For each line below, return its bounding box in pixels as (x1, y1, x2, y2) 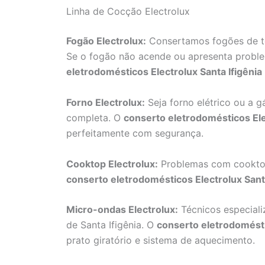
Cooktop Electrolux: (66, 157, 158, 170)
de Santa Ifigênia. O (66, 219, 157, 231)
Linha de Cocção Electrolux (66, 5, 190, 18)
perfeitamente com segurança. (66, 127, 203, 139)
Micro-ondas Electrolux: (66, 203, 178, 216)
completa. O (66, 111, 124, 124)
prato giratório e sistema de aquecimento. (66, 234, 255, 247)
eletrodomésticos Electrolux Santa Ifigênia (66, 66, 262, 78)
